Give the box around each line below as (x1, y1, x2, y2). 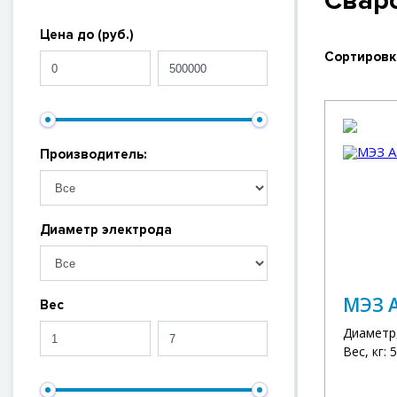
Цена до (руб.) (40, 27, 134, 43)
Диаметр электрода (40, 222, 172, 237)
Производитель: (40, 146, 147, 162)
